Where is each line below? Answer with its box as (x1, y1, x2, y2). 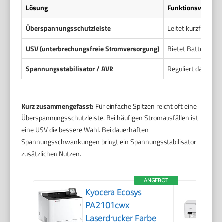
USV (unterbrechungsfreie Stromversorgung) (26, 43, 160, 54)
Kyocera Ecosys (85, 187, 142, 197)
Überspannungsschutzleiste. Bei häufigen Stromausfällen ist (21, 112, 199, 123)
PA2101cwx (85, 200, 130, 210)
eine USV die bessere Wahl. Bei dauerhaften (21, 124, 149, 135)
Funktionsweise (167, 2, 216, 13)
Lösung (26, 2, 48, 13)
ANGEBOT (144, 176, 168, 183)
